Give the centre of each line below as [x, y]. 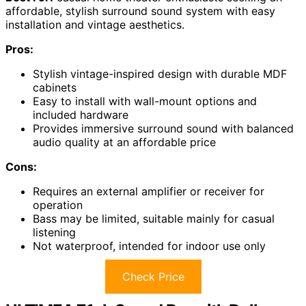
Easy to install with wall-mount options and [145, 101]
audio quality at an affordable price [124, 142]
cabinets [55, 87]
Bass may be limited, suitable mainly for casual [154, 218]
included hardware [81, 114]
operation [58, 205]
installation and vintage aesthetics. [95, 24]
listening [54, 232]
